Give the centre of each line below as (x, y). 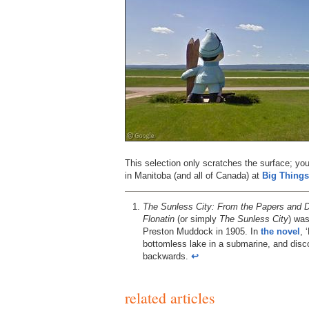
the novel (280, 231)
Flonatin (159, 219)
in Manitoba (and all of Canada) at (193, 175)
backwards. (167, 256)
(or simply (197, 219)
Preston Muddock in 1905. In (202, 231)
